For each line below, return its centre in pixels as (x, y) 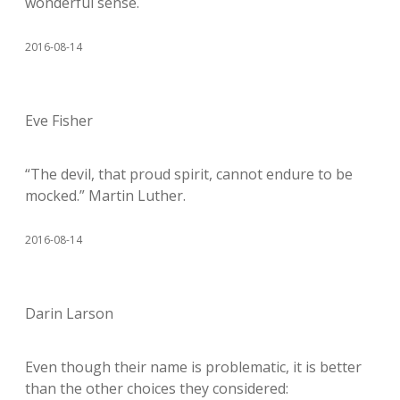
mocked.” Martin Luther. (105, 195)
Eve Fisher (59, 120)
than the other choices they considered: (157, 388)
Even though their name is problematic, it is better (193, 367)
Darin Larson (69, 313)
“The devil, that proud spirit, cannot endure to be (189, 174)
